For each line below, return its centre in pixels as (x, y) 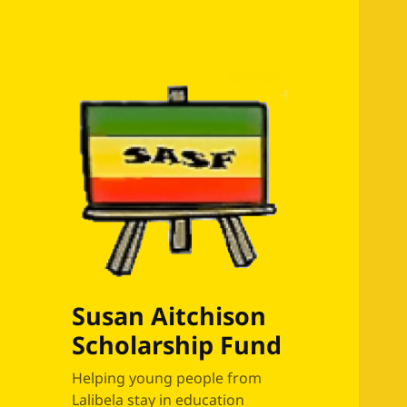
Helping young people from (167, 378)
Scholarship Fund (177, 345)
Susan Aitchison (169, 316)
